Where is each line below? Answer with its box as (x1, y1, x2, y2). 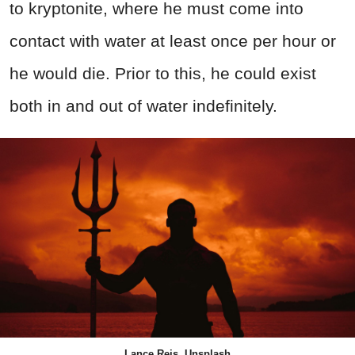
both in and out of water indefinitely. (10, 97, 277, 116)
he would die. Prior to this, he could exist (10, 64, 316, 83)
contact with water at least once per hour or (10, 32, 336, 51)
